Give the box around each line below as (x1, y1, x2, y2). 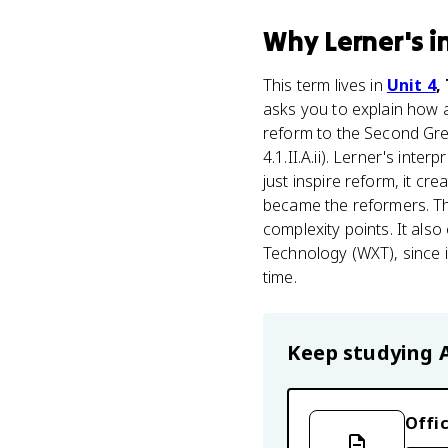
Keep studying (287, 339, 439, 366)
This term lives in (263, 74, 387, 96)
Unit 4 (386, 74, 436, 96)
